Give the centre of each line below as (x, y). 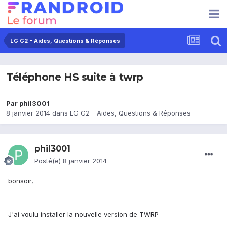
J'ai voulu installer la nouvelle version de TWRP (84, 215)
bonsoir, (21, 181)
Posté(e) (49, 161)
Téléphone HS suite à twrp (75, 77)
